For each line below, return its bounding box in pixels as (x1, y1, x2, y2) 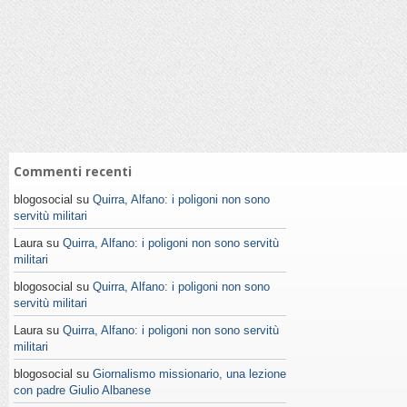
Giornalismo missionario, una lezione (93, 367, 286, 382)
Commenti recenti (14, 164, 132, 180)
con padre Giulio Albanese (14, 383, 151, 398)
